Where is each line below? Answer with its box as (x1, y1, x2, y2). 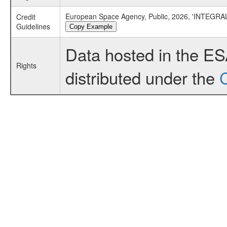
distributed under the (65, 65, 219, 89)
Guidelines (16, 21, 50, 31)
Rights (16, 60, 36, 70)
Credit (16, 12, 35, 22)
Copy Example (69, 23, 112, 30)
